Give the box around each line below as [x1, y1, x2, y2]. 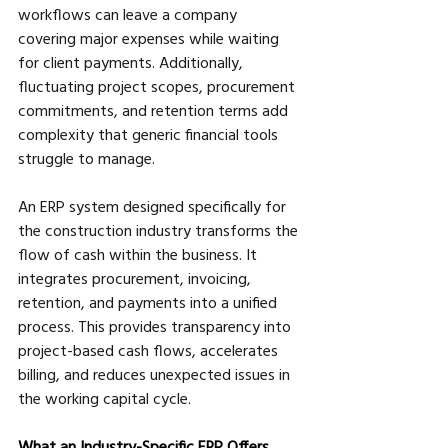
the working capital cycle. [18, 387, 191, 408]
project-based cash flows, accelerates [18, 339, 282, 360]
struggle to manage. [18, 147, 155, 168]
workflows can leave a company [18, 3, 241, 24]
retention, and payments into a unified [18, 291, 281, 312]
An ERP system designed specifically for [18, 195, 290, 216]
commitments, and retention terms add [18, 99, 292, 120]
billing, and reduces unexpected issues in [18, 363, 294, 384]
